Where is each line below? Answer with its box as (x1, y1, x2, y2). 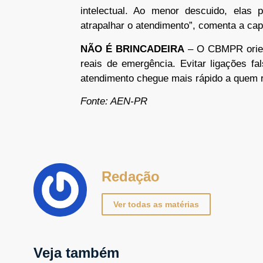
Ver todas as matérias (113, 200, 199, 210)
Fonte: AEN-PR (80, 96, 147, 107)
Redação (102, 168, 160, 184)
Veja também (33, 244, 119, 261)
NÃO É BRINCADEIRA (80, 43, 188, 55)
